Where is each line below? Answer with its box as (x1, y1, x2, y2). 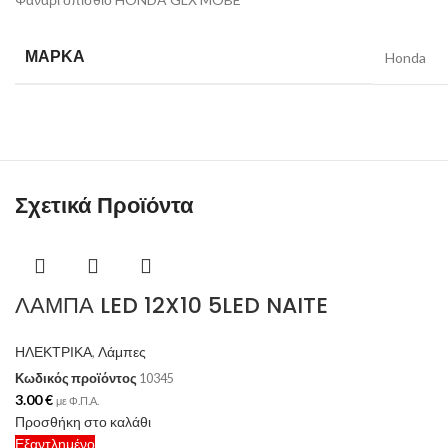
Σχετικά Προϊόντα (15, 190, 194, 221)
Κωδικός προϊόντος (15, 370, 139, 386)
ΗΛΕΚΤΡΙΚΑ (15, 343, 92, 360)
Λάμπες (98, 343, 146, 360)
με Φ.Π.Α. (56, 393, 99, 407)
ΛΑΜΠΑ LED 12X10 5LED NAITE (15, 290, 328, 321)
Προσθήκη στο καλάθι (15, 412, 151, 430)
